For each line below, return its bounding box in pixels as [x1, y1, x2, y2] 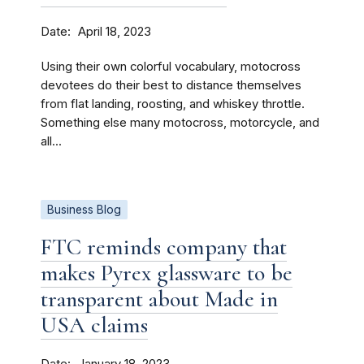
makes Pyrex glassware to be [41, 259, 292, 287]
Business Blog [47, 203, 121, 216]
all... [41, 134, 62, 149]
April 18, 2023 [78, 24, 151, 39]
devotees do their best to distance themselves [41, 78, 301, 93]
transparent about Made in [41, 285, 278, 313]
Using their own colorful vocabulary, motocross [41, 59, 301, 74]
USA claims [41, 311, 148, 339]
